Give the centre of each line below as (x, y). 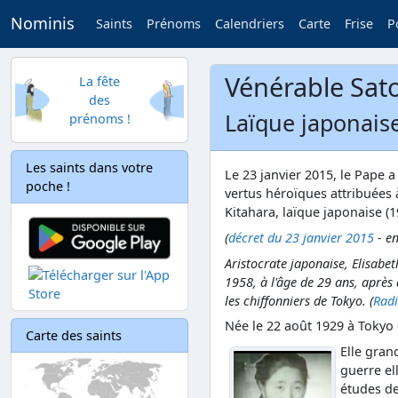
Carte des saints (74, 335)
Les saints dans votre (89, 167)
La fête (99, 81)
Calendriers (250, 24)
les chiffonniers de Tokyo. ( (299, 300)
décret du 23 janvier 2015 (301, 237)
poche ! (48, 186)
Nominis (43, 24)
